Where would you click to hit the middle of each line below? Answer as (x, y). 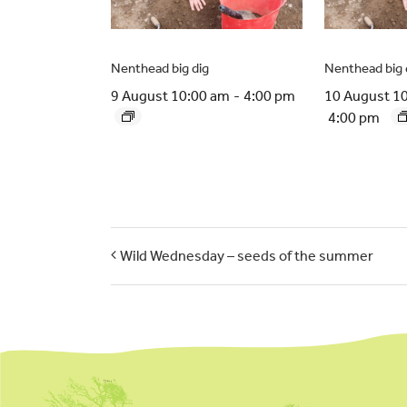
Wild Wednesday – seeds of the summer (247, 255)
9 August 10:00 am (170, 96)
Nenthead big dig (160, 69)
